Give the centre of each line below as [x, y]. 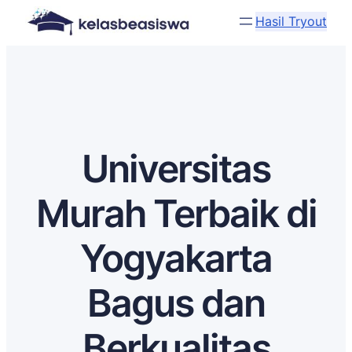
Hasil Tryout [291, 21]
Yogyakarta [176, 258]
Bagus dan [176, 303]
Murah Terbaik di [176, 214]
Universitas [176, 169]
